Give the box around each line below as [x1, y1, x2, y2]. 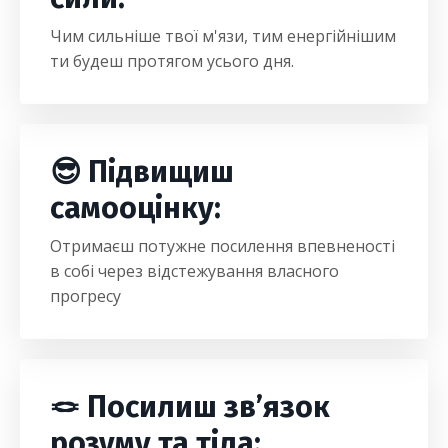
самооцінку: [50, 190, 221, 226]
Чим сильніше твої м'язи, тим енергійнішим [50, 25, 396, 47]
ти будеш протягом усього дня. [50, 50, 294, 72]
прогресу [50, 285, 121, 307]
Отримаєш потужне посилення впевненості [50, 235, 395, 257]
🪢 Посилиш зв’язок [50, 389, 330, 425]
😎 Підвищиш [50, 154, 234, 190]
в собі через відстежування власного [50, 260, 339, 282]
